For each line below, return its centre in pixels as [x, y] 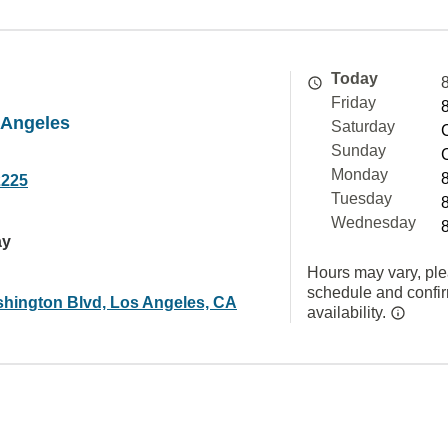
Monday [359, 174]
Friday [353, 102]
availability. [348, 312]
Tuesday [361, 198]
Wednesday [373, 222]
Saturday [363, 126]
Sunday [358, 150]
